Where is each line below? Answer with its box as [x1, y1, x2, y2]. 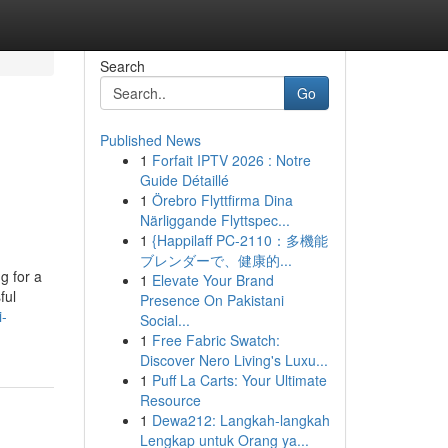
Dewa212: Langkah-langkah [151, 410, 330, 430]
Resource [139, 390, 201, 410]
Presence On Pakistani [139, 290, 284, 310]
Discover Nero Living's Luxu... [139, 350, 328, 370]
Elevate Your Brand [151, 270, 274, 290]
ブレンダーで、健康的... [139, 250, 292, 270]
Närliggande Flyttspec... [139, 210, 290, 230]
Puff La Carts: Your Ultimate [151, 370, 327, 390]
